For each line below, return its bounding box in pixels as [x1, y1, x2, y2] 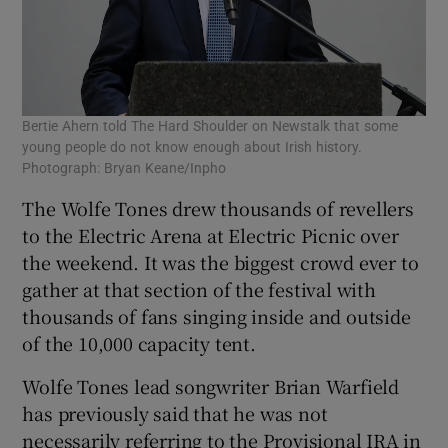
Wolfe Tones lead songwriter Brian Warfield [22, 373, 400, 400]
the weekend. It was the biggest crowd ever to [22, 249, 419, 276]
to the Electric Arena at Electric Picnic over [22, 222, 399, 249]
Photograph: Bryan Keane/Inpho [22, 161, 227, 176]
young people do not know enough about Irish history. [22, 140, 363, 155]
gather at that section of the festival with [22, 276, 376, 303]
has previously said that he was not [22, 400, 328, 427]
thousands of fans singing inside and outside [22, 303, 411, 330]
